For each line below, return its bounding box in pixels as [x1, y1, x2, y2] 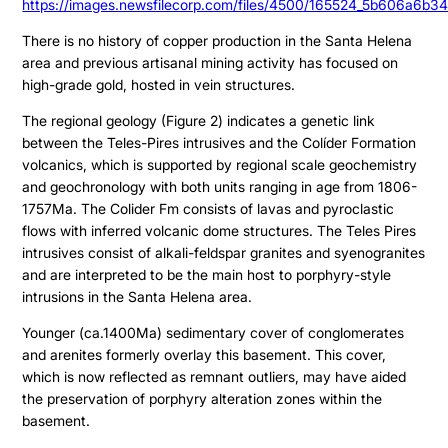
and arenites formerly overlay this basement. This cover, [22, 345, 387, 363]
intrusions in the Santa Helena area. [22, 287, 253, 305]
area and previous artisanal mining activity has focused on [22, 53, 399, 71]
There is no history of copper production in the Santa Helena [22, 31, 413, 49]
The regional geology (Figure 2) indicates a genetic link [22, 111, 376, 129]
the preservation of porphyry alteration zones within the [22, 389, 383, 407]
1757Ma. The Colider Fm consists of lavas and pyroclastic [22, 199, 395, 217]
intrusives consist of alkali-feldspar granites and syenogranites [22, 243, 426, 261]
